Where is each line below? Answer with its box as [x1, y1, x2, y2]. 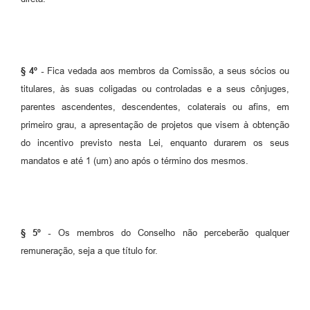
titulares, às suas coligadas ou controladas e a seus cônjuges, [21, 83, 289, 94]
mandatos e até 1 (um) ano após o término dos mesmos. [21, 155, 248, 166]
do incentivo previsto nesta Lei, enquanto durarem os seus [21, 137, 289, 148]
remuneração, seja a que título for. [21, 245, 158, 256]
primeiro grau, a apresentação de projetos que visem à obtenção [21, 119, 289, 130]
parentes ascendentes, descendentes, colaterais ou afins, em [21, 101, 289, 112]
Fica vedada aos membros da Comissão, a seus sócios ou [44, 65, 289, 76]
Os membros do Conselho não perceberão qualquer [51, 227, 290, 238]
